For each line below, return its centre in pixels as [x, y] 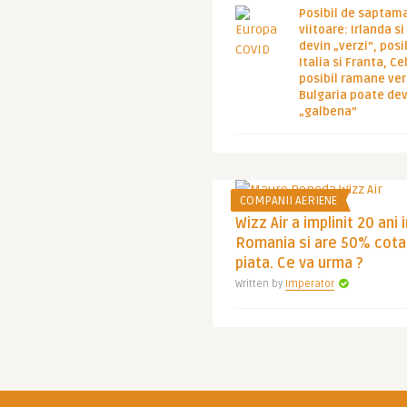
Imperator [310, 284]
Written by [260, 284]
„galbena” [328, 112]
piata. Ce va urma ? [299, 263]
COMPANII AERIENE [288, 201]
